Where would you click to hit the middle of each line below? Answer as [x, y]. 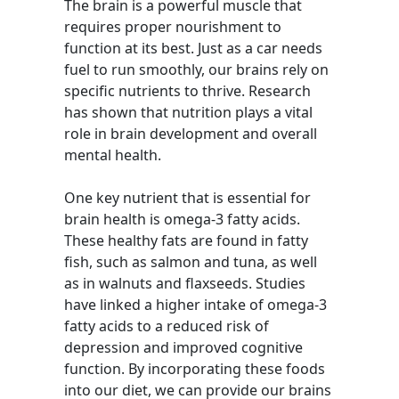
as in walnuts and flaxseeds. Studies [185, 283]
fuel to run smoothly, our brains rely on [196, 69]
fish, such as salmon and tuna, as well [191, 262]
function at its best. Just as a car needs [193, 48]
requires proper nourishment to [173, 27]
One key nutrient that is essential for [187, 198]
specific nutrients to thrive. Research [187, 91]
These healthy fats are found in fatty [186, 240]
